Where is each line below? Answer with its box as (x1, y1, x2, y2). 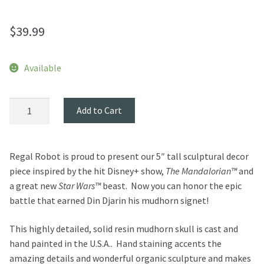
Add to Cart (76, 104, 122, 117)
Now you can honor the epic (131, 180, 242, 192)
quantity (9, 202, 43, 214)
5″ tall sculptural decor (154, 150, 249, 163)
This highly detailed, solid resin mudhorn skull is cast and (9, 222, 238, 235)
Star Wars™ (58, 180, 101, 192)
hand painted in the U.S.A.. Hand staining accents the (9, 237, 222, 249)
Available (24, 61, 61, 74)
